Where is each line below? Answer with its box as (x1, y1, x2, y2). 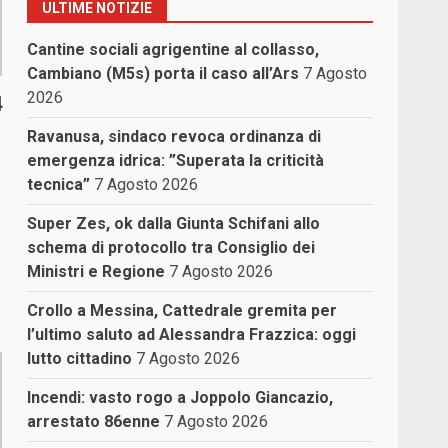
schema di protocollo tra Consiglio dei (27, 237, 316, 257)
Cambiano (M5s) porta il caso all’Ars (27, 63, 300, 83)
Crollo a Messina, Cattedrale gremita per (27, 300, 338, 320)
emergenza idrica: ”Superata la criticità (27, 150, 325, 170)
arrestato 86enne (27, 411, 161, 431)
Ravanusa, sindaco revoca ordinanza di (27, 126, 322, 146)
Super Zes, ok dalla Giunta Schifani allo (27, 213, 321, 233)
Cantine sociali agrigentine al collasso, (27, 39, 320, 59)
